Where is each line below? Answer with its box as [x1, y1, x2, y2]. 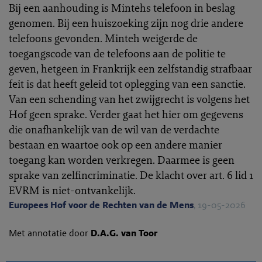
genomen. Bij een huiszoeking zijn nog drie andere [9, 16, 243, 30]
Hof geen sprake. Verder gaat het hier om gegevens [9, 107, 243, 121]
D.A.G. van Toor [91, 227, 157, 239]
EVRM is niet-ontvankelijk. [9, 183, 136, 197]
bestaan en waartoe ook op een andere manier [9, 137, 222, 151]
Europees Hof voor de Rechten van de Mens [9, 199, 194, 211]
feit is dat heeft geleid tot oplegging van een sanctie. [9, 77, 246, 91]
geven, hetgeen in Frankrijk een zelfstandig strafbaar [9, 61, 252, 75]
